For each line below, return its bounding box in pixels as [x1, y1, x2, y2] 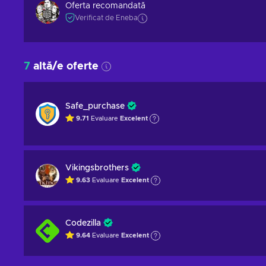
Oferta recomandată [65, 2, 145, 10]
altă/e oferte [30, 61, 102, 72]
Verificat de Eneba [75, 14, 138, 21]
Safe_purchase [65, 102, 125, 110]
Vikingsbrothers [65, 164, 129, 172]
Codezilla [65, 219, 101, 227]
